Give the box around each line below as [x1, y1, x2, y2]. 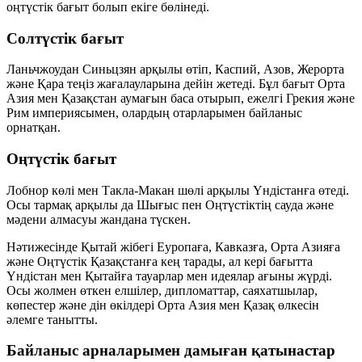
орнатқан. [6, 120, 61, 135]
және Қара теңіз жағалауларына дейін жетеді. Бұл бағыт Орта [6, 77, 345, 91]
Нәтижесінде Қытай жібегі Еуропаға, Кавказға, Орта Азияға [6, 239, 340, 254]
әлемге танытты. [6, 312, 98, 326]
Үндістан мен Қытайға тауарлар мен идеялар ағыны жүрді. [6, 268, 332, 283]
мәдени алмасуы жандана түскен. [6, 212, 191, 226]
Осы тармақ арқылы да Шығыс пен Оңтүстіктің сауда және [6, 197, 334, 212]
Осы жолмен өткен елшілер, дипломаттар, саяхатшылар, [6, 283, 318, 297]
